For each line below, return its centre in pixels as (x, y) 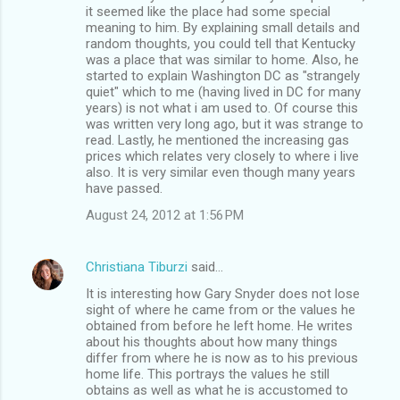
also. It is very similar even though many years (221, 172)
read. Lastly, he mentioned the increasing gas (217, 140)
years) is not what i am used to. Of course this (222, 108)
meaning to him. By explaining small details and (223, 27)
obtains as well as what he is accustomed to (217, 390)
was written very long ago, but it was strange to (225, 124)
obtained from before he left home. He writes (219, 325)
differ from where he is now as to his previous (222, 358)
